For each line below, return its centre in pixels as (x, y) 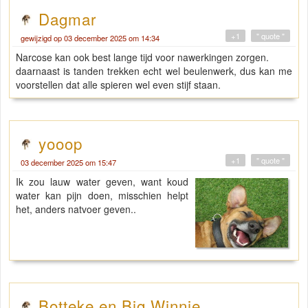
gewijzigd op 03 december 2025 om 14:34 (90, 38)
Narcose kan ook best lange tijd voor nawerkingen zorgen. (142, 57)
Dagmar (67, 19)
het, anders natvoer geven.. (76, 209)
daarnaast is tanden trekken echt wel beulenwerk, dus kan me (154, 71)
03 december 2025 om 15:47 (68, 163)
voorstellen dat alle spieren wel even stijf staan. (118, 85)
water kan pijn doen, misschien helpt (102, 196)
